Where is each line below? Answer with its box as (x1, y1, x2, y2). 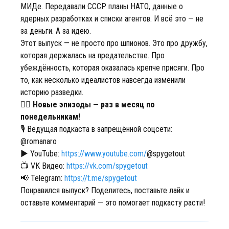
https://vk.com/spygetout (66, 161, 148, 171)
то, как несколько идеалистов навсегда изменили (20, 75, 186, 85)
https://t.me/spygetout (64, 173, 137, 183)
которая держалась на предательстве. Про (20, 51, 165, 60)
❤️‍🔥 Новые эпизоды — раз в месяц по (20, 100, 155, 109)
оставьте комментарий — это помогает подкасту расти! (20, 198, 205, 208)
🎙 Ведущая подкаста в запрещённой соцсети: (20, 124, 172, 134)
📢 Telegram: (20, 173, 64, 183)
